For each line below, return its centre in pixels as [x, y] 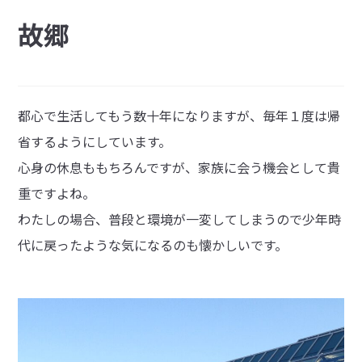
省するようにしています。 [95, 141]
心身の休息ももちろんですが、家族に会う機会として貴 [179, 167]
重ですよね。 [57, 193]
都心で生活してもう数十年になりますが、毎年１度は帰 [179, 115]
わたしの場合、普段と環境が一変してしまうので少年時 [180, 219]
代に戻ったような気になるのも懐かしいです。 [153, 244]
